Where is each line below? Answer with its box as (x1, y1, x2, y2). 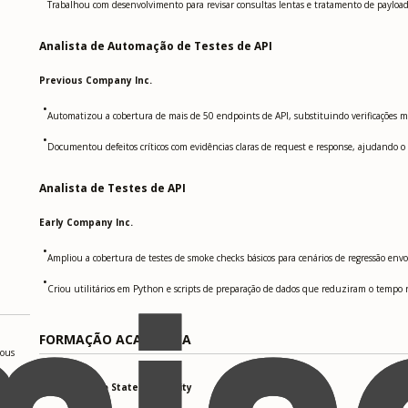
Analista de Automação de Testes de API (39, 38, 273, 55)
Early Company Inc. (39, 216, 134, 229)
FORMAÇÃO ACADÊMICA (39, 331, 192, 349)
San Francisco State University (39, 380, 193, 393)
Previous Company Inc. (39, 74, 153, 87)
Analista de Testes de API (39, 180, 187, 197)
